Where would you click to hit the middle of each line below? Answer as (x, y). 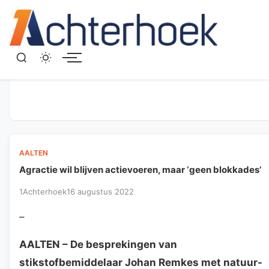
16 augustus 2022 (100, 191)
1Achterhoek (43, 191)
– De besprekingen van (119, 244)
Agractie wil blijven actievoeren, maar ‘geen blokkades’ (140, 169)
